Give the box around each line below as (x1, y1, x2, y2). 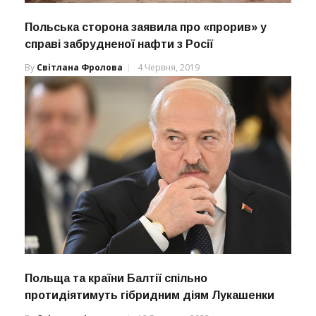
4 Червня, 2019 (138, 61, 200, 74)
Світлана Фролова (37, 61, 123, 74)
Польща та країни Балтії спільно (25, 272, 207, 285)
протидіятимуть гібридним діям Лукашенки (25, 289, 274, 302)
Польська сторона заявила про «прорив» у (25, 21, 267, 34)
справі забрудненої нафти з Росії (25, 38, 213, 51)
